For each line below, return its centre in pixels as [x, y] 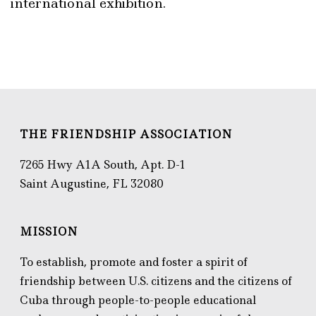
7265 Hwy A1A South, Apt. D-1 [103, 165]
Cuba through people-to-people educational [138, 300]
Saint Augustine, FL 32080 [92, 184]
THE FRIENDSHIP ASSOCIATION [127, 134]
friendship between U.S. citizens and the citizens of [156, 281]
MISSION [49, 232]
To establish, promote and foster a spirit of [134, 262]
